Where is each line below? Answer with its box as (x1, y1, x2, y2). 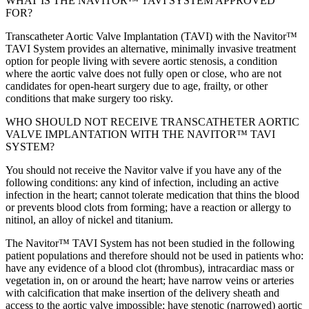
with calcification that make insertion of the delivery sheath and (6, 286, 279, 299)
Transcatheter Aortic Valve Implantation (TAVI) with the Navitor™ (6, 30, 297, 42)
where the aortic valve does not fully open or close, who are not (6, 67, 281, 79)
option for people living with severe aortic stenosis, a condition (6, 54, 277, 67)
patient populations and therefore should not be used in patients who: (6, 249, 303, 261)
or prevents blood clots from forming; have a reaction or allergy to (6, 201, 291, 213)
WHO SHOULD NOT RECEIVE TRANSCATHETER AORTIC (6, 115, 299, 128)
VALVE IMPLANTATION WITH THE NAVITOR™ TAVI (6, 128, 275, 140)
